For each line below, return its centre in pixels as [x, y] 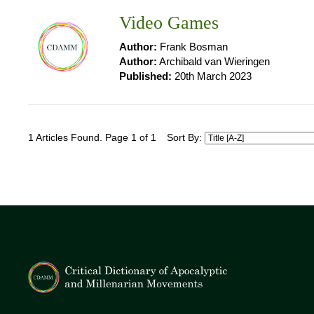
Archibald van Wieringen [213, 61]
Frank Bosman [192, 47]
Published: [145, 76]
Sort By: [186, 138]
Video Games [169, 23]
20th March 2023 [212, 76]
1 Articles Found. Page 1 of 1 [92, 138]
